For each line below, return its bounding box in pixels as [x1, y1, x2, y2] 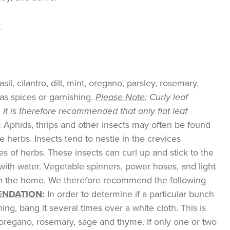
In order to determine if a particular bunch [45, 188, 215, 200]
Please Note [95, 91, 145, 103]
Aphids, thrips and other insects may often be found [1, 119, 211, 130]
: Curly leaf [145, 91, 188, 103]
